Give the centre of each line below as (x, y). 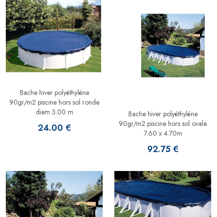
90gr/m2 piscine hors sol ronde (54, 102)
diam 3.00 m (54, 112)
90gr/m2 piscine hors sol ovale (163, 124)
